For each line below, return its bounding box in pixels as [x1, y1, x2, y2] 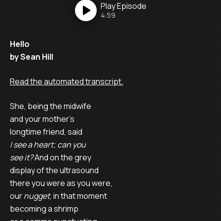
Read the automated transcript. [10, 76, 123, 87]
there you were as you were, [10, 178, 112, 188]
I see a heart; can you [10, 139, 86, 150]
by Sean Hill [10, 51, 53, 62]
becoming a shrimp [10, 203, 78, 214]
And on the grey [35, 152, 91, 163]
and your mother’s [10, 113, 74, 124]
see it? [10, 152, 35, 163]
